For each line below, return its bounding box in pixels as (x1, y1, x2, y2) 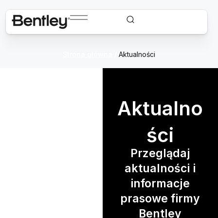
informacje (130, 177, 190, 190)
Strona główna (63, 50, 112, 58)
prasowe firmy (120, 192, 200, 205)
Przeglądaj (130, 146, 190, 160)
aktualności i (125, 162, 196, 175)
